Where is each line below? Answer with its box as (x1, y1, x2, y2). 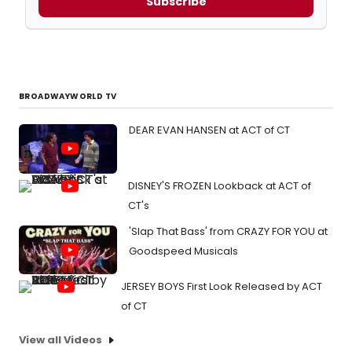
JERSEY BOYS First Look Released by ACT (121, 279, 323, 295)
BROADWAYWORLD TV (19, 90, 117, 103)
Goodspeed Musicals (129, 243, 238, 258)
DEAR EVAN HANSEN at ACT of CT (129, 123, 290, 138)
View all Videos (19, 332, 102, 348)
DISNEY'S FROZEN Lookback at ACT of (128, 178, 311, 193)
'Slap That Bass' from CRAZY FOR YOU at (129, 223, 328, 239)
